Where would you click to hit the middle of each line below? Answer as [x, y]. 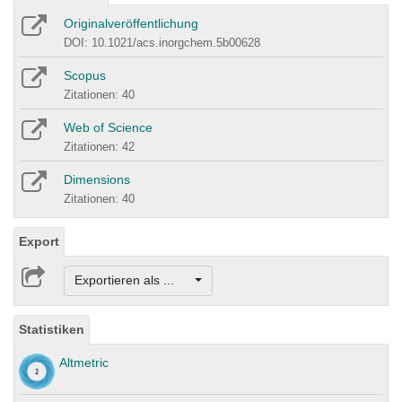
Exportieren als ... [133, 280]
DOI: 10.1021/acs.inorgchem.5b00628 [162, 43]
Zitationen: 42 [99, 147]
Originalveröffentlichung [131, 24]
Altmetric [84, 362]
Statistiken [52, 329]
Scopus [85, 76]
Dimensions [97, 180]
